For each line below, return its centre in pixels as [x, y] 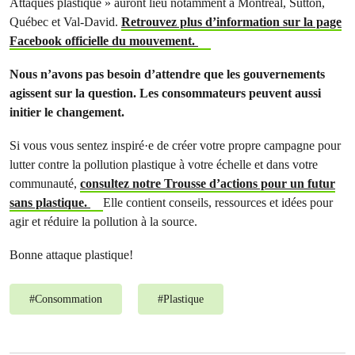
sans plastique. [48, 202]
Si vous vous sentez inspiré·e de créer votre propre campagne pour [175, 145]
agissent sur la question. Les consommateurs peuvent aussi [165, 93]
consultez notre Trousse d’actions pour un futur [208, 183]
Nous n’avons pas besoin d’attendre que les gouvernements [167, 74]
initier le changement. [67, 112]
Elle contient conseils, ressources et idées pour [218, 202]
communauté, [45, 183]
